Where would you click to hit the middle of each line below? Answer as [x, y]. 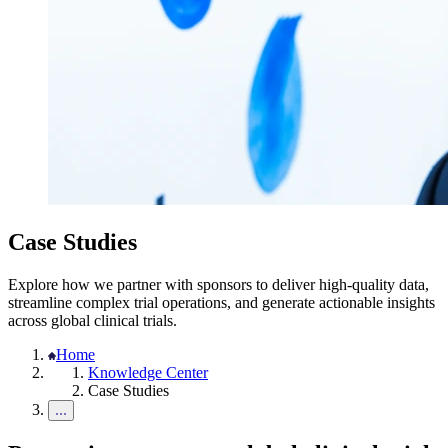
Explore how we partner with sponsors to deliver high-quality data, [218, 284]
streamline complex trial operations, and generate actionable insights [221, 302]
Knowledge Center [148, 372]
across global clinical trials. [92, 320]
